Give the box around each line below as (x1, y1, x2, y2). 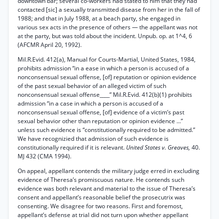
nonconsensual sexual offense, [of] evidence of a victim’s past (18, 108, 184, 116)
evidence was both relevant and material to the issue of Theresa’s (18, 184, 196, 193)
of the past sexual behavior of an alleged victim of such (18, 82, 166, 90)
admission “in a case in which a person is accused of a (18, 99, 163, 108)
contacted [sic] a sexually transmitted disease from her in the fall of (18, 5, 200, 14)
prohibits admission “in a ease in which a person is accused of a (18, 64, 189, 72)
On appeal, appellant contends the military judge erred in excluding (18, 167, 199, 175)
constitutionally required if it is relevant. (18, 143, 126, 152)
